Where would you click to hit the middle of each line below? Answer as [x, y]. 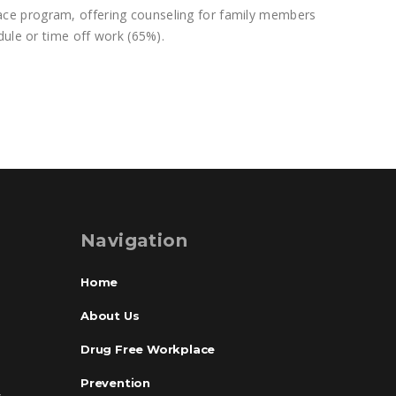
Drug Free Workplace [148, 349]
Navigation [134, 240]
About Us [110, 316]
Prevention [115, 383]
